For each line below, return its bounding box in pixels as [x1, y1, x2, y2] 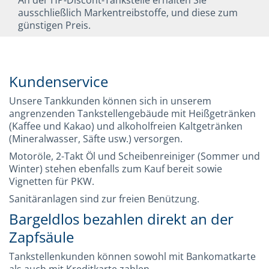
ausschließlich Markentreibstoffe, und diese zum [18, 5, 238, 19]
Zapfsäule [9, 227, 74, 247]
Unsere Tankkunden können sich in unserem [9, 94, 211, 107]
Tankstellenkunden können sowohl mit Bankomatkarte [9, 249, 256, 263]
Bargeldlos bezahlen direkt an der [9, 209, 234, 229]
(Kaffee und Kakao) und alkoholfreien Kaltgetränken [9, 119, 243, 133]
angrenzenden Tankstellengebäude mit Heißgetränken [9, 106, 256, 120]
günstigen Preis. [18, 18, 91, 32]
